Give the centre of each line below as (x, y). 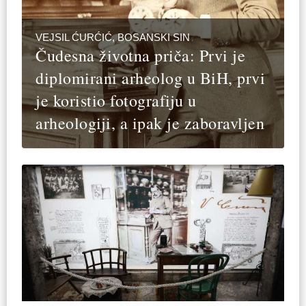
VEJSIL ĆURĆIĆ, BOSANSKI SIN (113, 38)
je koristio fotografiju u (116, 101)
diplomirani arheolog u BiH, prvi (151, 78)
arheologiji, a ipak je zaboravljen (150, 123)
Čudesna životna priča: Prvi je (141, 56)
